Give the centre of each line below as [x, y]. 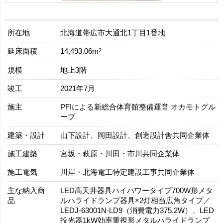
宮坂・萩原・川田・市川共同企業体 [120, 154]
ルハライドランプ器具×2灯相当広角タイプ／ [135, 200]
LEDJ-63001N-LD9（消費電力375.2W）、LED [137, 210]
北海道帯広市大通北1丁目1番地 [112, 33]
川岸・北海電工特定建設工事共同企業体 [127, 172]
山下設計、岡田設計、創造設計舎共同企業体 [135, 135]
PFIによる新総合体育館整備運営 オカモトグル [138, 107]
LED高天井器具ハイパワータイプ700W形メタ [136, 190]
